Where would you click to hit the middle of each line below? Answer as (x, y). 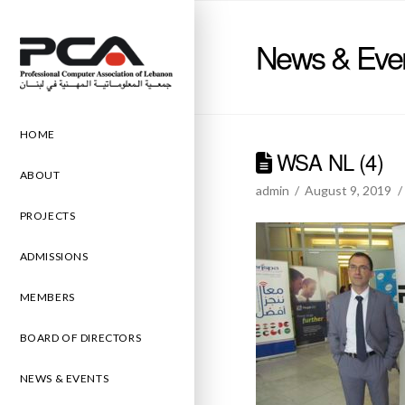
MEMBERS (47, 297)
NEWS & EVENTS (64, 378)
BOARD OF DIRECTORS (80, 337)
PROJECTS (47, 215)
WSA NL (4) (327, 161)
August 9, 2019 (348, 190)
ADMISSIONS (54, 256)
